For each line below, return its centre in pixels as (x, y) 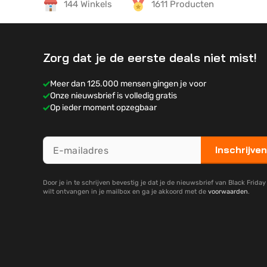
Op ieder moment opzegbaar (103, 108)
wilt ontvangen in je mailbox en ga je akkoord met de (125, 192)
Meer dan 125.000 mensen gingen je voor (128, 84)
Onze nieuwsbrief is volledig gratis (114, 96)
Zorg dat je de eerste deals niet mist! (150, 58)
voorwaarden (228, 192)
